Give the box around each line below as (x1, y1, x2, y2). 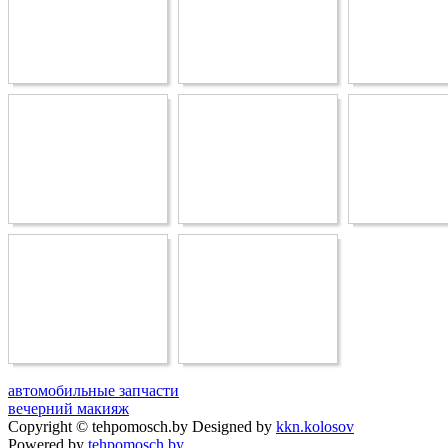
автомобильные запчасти (8, 381, 179, 399)
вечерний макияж (8, 399, 129, 417)
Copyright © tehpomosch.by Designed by (8, 417, 276, 435)
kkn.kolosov (276, 417, 354, 435)
